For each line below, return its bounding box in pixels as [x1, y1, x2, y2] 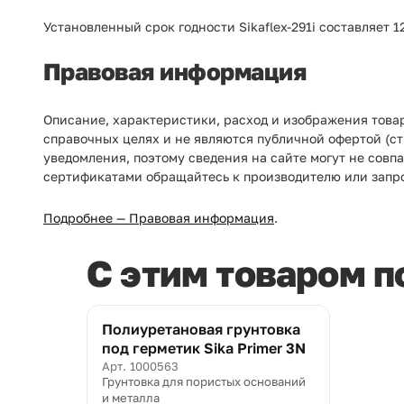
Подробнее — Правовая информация [43, 210, 274, 225]
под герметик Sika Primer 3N [102, 339, 306, 357]
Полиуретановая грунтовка [102, 320, 300, 338]
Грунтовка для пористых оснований [102, 374, 306, 389]
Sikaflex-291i [239, 19, 319, 34]
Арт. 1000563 [102, 359, 179, 373]
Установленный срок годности [43, 19, 239, 34]
